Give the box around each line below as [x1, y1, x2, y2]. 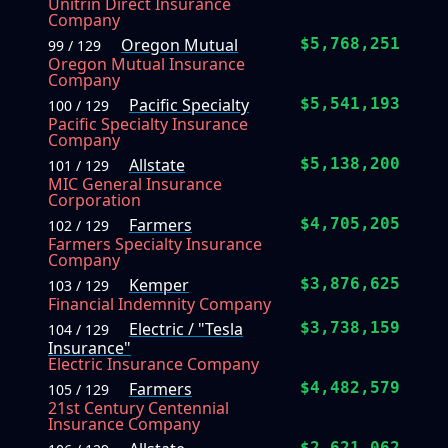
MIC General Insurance [48, 173, 222, 196]
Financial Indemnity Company [48, 293, 271, 316]
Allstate [129, 154, 185, 177]
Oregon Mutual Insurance [48, 53, 245, 76]
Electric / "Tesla [129, 318, 243, 341]
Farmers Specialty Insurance [48, 233, 262, 256]
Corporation [48, 189, 141, 212]
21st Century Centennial [48, 397, 229, 420]
